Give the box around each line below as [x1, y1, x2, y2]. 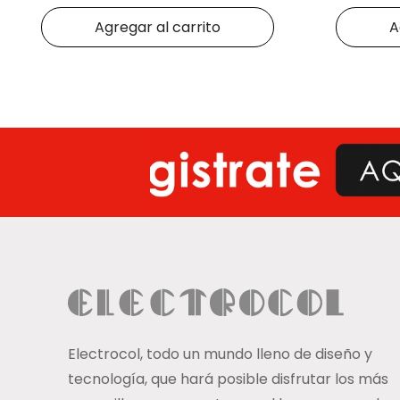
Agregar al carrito [94, 17, 221, 38]
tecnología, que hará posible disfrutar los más [68, 369, 388, 390]
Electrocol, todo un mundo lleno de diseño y [68, 344, 372, 365]
